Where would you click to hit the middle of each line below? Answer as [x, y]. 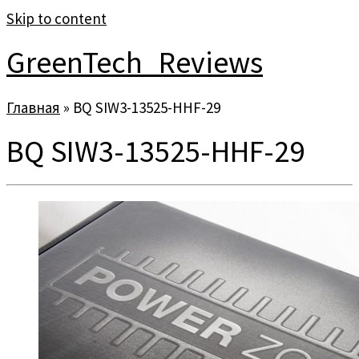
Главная [33, 107]
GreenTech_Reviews [135, 63]
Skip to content [56, 18]
